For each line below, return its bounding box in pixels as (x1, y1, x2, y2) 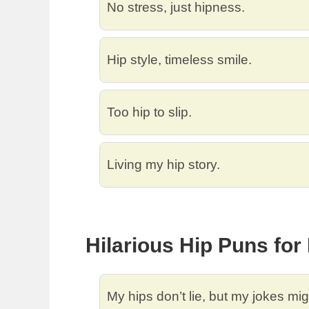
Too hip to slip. (107, 104, 192, 119)
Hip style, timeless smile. (107, 52, 252, 67)
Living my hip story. (107, 157, 220, 172)
